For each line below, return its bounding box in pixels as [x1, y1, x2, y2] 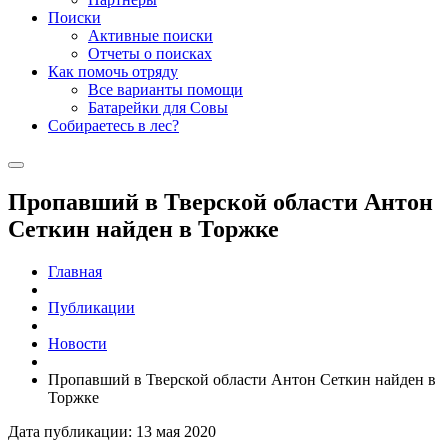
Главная [48, 263, 102, 281]
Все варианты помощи [88, 81, 243, 99]
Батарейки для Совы [88, 99, 228, 117]
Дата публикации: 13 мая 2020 [8, 423, 216, 441]
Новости [48, 335, 107, 353]
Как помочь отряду [48, 63, 178, 81]
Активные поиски [88, 27, 213, 45]
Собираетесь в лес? [48, 117, 179, 135]
